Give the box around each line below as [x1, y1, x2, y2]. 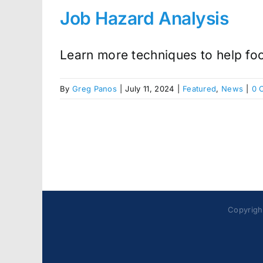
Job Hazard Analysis [60, 7, 229, 29]
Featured [182, 83, 217, 93]
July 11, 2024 [125, 83, 174, 93]
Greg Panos [72, 83, 117, 93]
